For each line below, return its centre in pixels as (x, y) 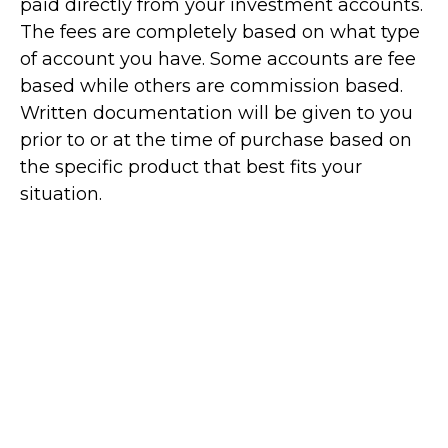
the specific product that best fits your (191, 167)
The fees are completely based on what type (220, 32)
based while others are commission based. (211, 86)
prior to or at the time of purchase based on (216, 140)
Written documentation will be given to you (216, 113)
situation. (61, 194)
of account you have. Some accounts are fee (218, 59)
